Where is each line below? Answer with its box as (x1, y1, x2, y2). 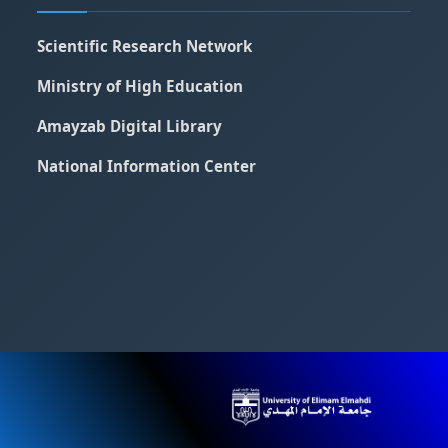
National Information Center (37, 156, 257, 176)
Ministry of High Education (37, 76, 244, 96)
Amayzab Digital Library (37, 116, 223, 136)
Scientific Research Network (37, 36, 253, 56)
